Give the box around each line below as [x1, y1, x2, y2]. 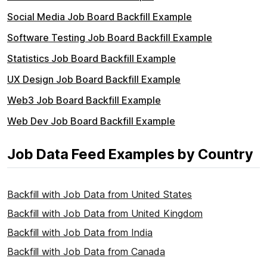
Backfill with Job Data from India [7, 226, 153, 239]
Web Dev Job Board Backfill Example [7, 115, 175, 128]
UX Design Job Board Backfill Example [7, 73, 181, 86]
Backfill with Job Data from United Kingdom [7, 207, 203, 220]
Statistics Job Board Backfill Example [7, 52, 176, 65]
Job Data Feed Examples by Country [7, 145, 253, 163]
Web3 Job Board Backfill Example [7, 94, 161, 107]
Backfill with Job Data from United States [7, 188, 192, 201]
